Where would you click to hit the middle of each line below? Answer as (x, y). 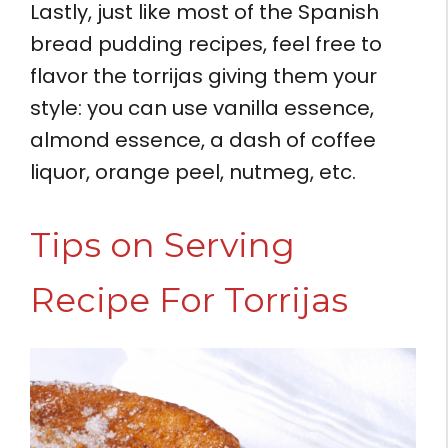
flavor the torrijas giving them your (203, 75)
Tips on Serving (162, 244)
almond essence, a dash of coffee (203, 139)
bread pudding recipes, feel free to (206, 43)
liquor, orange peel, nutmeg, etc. (193, 171)
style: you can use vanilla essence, (202, 107)
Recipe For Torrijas (189, 299)
